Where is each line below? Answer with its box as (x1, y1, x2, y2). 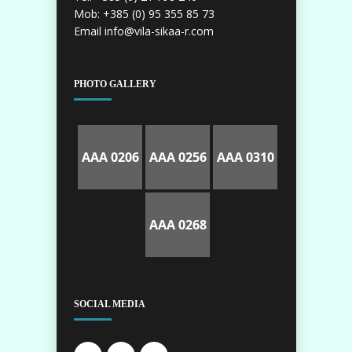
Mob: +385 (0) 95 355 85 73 (74, 6, 214, 21)
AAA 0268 (148, 216, 207, 233)
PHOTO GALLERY (74, 79, 156, 90)
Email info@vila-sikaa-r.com (74, 24, 214, 38)
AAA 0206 (81, 148, 139, 166)
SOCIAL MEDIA (74, 299, 145, 310)
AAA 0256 (148, 148, 207, 166)
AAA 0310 (216, 148, 274, 166)
